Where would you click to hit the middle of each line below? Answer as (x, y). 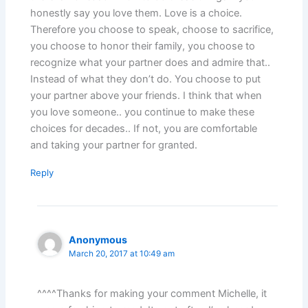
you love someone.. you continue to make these (143, 112)
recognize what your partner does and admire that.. (151, 62)
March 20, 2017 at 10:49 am (122, 253)
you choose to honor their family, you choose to (143, 46)
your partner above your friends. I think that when (146, 95)
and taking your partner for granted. (114, 145)
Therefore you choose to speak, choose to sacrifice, (152, 29)
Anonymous (98, 239)
